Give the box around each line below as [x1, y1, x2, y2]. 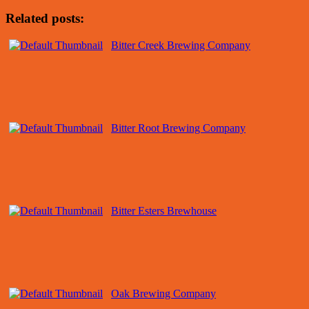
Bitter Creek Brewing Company [111, 39, 250, 52]
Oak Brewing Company [111, 288, 216, 300]
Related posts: [6, 11, 84, 26]
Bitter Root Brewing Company [111, 122, 246, 134]
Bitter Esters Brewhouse [111, 205, 217, 217]
